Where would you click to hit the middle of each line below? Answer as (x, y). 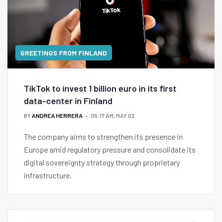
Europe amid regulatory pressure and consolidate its (110, 150)
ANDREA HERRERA (57, 116)
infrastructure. (48, 175)
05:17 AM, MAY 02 (113, 116)
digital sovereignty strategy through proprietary (102, 163)
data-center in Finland (68, 101)
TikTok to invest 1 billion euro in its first (100, 88)
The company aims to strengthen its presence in (103, 137)
